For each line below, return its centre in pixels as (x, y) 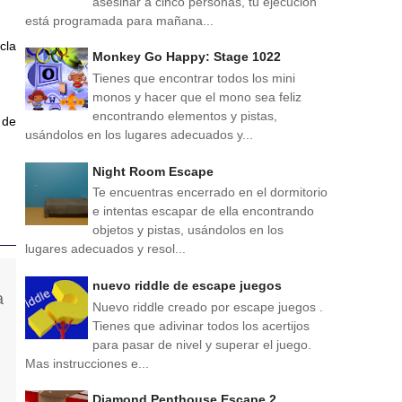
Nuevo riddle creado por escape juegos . (210, 306)
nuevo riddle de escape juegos (187, 285)
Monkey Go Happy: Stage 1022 (187, 57)
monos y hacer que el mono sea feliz (197, 96)
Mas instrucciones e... (87, 363)
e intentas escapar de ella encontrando (203, 211)
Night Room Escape (153, 171)
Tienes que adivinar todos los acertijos (201, 325)
